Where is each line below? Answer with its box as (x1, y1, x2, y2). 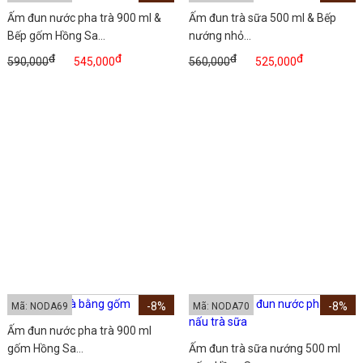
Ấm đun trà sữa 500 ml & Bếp (188, 11, 336, 25)
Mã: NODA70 (192, 301, 250, 313)
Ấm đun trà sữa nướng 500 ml (188, 342, 340, 356)
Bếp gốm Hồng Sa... (6, 29, 105, 43)
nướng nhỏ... (188, 29, 251, 43)
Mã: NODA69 (11, 301, 68, 313)
